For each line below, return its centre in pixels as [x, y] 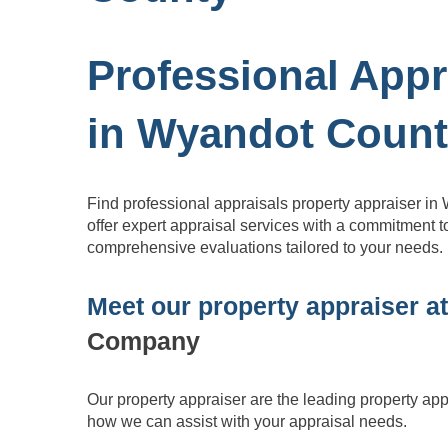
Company [143, 341]
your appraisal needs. [330, 421]
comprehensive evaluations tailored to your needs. [265, 247]
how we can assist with [170, 421]
